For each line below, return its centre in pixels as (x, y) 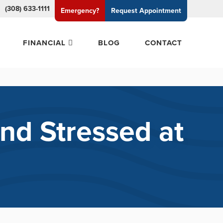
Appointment (160, 11)
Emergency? (80, 11)
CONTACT (164, 42)
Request (125, 11)
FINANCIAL (44, 42)
